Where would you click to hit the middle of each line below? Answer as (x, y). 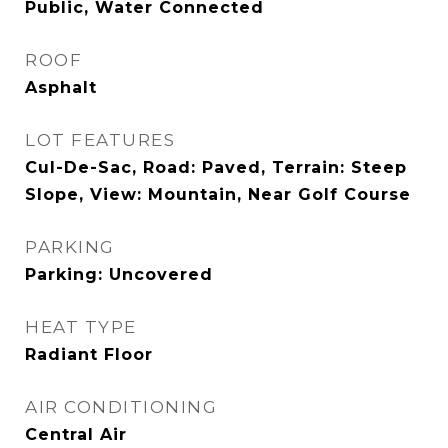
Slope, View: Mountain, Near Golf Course (218, 194)
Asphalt (61, 87)
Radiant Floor (89, 354)
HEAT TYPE (81, 327)
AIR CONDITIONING (121, 407)
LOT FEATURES (100, 140)
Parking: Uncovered (119, 274)
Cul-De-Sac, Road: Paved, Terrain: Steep (216, 167)
